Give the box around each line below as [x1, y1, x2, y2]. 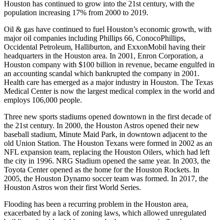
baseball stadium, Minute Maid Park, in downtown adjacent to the [4, 130, 207, 138]
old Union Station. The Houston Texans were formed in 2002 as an [4, 138, 212, 147]
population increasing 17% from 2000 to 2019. [4, 8, 148, 17]
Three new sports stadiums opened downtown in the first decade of [4, 112, 211, 121]
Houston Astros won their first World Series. [4, 183, 141, 192]
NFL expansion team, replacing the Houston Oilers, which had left [4, 147, 210, 156]
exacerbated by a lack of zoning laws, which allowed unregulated [4, 208, 206, 217]
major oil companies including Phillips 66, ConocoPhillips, [4, 33, 186, 42]
